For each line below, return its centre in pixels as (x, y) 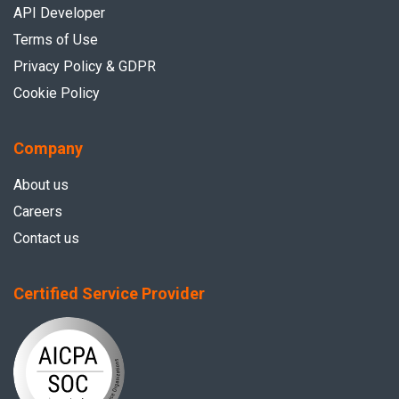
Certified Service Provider (109, 293)
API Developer (59, 12)
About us (41, 184)
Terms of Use (56, 39)
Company (48, 148)
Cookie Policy (57, 93)
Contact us (46, 238)
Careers (38, 211)
